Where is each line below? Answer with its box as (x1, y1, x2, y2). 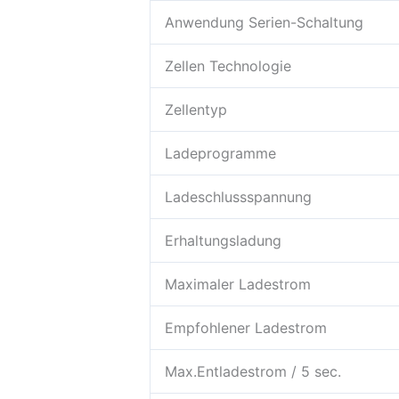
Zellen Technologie (165, 56, 291, 75)
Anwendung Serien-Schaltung (165, 12, 363, 31)
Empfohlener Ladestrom (165, 318, 327, 337)
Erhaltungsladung (165, 231, 281, 249)
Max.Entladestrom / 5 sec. (165, 362, 341, 380)
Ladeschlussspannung (165, 187, 312, 206)
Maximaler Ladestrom (165, 274, 311, 293)
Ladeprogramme (165, 143, 276, 162)
